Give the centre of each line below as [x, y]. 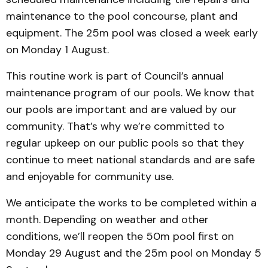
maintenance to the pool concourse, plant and [122, 16]
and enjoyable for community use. [90, 177]
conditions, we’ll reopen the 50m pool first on [120, 237]
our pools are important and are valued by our [121, 110]
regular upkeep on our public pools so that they [125, 143]
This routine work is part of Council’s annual [115, 76]
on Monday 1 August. [57, 50]
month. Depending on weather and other [107, 220]
